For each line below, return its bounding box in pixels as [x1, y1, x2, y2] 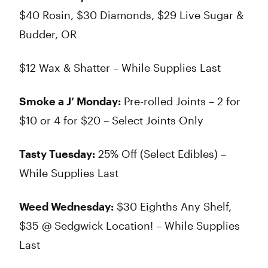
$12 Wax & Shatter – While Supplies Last [19, 61, 221, 74]
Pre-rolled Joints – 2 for [121, 95, 240, 108]
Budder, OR [19, 28, 77, 41]
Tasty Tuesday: [19, 147, 95, 160]
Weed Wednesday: [19, 200, 114, 213]
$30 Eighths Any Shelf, [114, 200, 232, 213]
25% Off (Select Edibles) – [95, 147, 226, 160]
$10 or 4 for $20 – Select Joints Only [19, 114, 203, 127]
